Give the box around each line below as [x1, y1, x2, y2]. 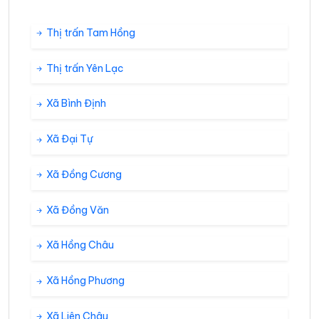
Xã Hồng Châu [44, 239, 114, 252]
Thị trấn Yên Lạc [44, 61, 124, 75]
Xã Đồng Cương [44, 167, 122, 181]
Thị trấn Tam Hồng [44, 26, 135, 39]
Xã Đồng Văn [44, 203, 109, 216]
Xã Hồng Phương [44, 274, 125, 288]
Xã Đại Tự [44, 132, 93, 146]
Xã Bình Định [44, 97, 106, 110]
